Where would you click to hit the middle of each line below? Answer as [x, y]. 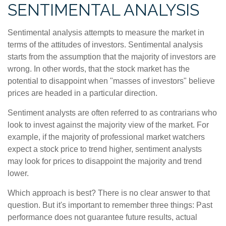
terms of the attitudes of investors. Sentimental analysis [105, 45]
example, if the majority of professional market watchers [106, 137]
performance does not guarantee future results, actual [102, 217]
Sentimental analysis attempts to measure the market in [106, 33]
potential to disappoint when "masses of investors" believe [111, 81]
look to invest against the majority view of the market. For [108, 125]
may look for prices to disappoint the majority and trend [105, 161]
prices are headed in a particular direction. [82, 93]
